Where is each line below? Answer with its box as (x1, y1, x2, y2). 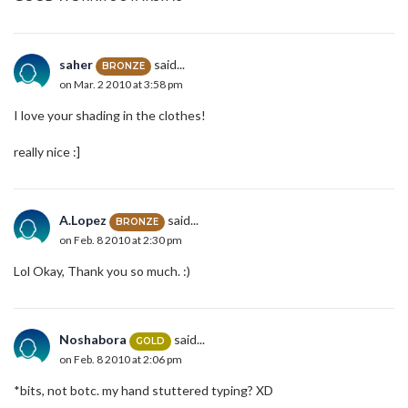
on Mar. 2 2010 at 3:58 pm (59, 76, 183, 91)
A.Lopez (59, 212, 107, 229)
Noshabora (59, 331, 127, 348)
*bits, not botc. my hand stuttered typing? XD (14, 382, 273, 399)
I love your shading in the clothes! (14, 107, 206, 124)
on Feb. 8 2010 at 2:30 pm (59, 232, 182, 247)
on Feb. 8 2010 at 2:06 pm (59, 352, 182, 366)
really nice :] (14, 144, 80, 160)
